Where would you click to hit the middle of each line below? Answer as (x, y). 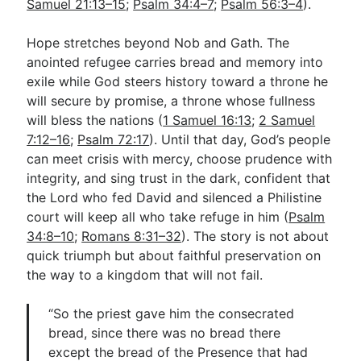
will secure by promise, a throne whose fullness (171, 100)
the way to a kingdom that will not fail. (145, 274)
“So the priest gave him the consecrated (172, 313)
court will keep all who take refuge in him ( (158, 216)
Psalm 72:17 (114, 139)
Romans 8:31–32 (132, 236)
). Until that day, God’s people (240, 139)
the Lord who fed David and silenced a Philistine (174, 197)
